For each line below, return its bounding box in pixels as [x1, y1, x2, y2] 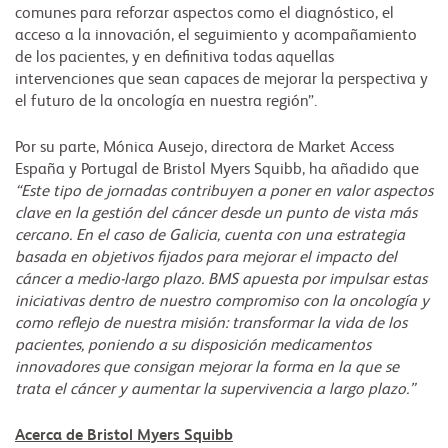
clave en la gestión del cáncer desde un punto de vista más [15, 206, 417, 223]
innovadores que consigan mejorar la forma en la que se [15, 360, 399, 377]
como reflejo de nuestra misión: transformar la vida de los [15, 316, 407, 333]
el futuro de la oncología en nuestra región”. [15, 94, 317, 111]
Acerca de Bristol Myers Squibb [15, 428, 233, 445]
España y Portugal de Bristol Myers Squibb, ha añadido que [15, 162, 419, 179]
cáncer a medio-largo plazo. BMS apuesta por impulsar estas [15, 272, 427, 289]
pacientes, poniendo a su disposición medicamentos [15, 338, 371, 355]
